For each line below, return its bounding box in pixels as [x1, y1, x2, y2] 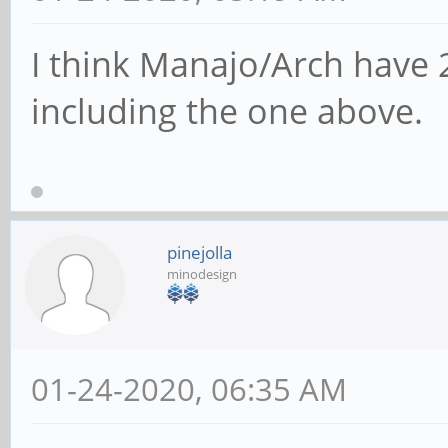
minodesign [167, 264, 237, 283]
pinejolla [167, 240, 232, 264]
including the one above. [31, 87, 423, 134]
